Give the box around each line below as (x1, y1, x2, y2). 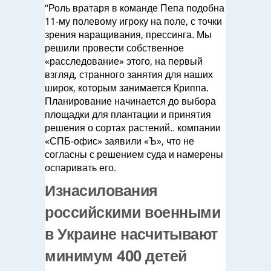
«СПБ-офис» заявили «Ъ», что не (45, 134, 194, 148)
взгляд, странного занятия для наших (45, 68, 213, 81)
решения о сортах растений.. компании (45, 121, 221, 134)
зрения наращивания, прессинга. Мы (45, 28, 212, 41)
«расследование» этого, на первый (45, 54, 203, 68)
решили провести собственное (45, 41, 184, 54)
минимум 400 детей (45, 245, 187, 266)
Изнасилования (45, 180, 158, 200)
